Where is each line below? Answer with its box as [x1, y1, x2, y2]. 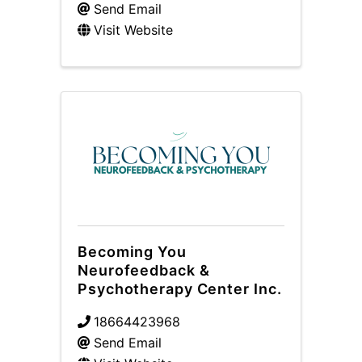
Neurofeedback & [78, 262, 210, 279]
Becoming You [78, 243, 187, 260]
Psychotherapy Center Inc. [78, 280, 282, 297]
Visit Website [94, 22, 173, 38]
